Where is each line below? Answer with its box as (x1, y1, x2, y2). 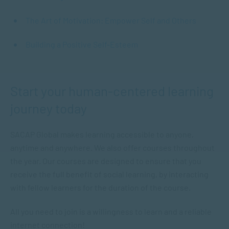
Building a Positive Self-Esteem (26, 39, 138, 49)
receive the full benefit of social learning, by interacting (10, 169, 209, 179)
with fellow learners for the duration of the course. (10, 182, 192, 192)
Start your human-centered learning (10, 83, 214, 99)
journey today (10, 100, 87, 116)
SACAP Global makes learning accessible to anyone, (10, 129, 194, 139)
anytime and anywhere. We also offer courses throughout (10, 143, 215, 152)
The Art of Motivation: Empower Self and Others (26, 15, 196, 25)
